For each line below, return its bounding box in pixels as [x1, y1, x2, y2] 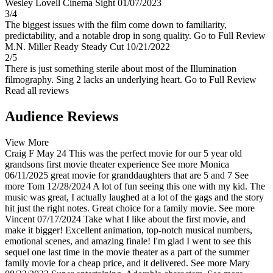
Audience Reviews [5, 108, 118, 124]
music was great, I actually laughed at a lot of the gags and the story [5, 191, 264, 202]
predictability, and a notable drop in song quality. [5, 30, 194, 41]
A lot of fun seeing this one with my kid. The [93, 180, 265, 191]
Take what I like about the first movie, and [83, 213, 246, 224]
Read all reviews [5, 85, 69, 96]
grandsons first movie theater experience [5, 158, 159, 169]
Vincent [5, 213, 37, 224]
